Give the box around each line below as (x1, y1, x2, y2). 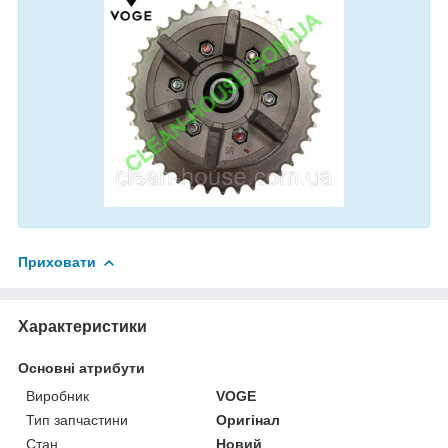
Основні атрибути (18, 359, 145, 376)
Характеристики (18, 317, 147, 335)
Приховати (18, 253, 96, 270)
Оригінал (216, 411, 281, 428)
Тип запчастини (26, 411, 128, 428)
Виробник (26, 387, 89, 404)
